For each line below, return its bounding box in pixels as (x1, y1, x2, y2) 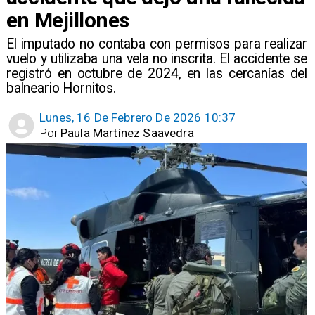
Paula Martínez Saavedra (60, 125, 194, 140)
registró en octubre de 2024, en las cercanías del (6, 65, 308, 82)
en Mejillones (6, 7, 129, 32)
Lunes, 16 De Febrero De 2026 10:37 (39, 110, 236, 125)
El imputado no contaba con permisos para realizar (6, 36, 308, 53)
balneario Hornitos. (6, 80, 116, 97)
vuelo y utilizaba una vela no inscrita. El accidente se (6, 51, 308, 67)
